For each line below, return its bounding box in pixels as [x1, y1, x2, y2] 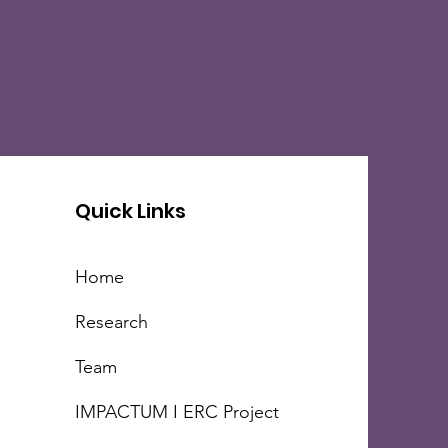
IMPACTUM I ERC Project [75, 400, 285, 423]
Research [75, 310, 149, 333]
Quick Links [75, 196, 187, 225]
